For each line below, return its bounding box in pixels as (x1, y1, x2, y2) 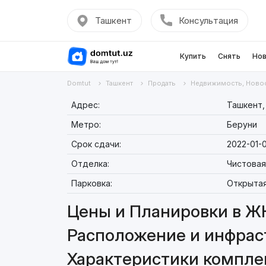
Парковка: (71, 178, 112, 188)
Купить (179, 52, 206, 61)
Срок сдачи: (71, 139, 121, 149)
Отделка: (71, 159, 109, 169)
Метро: (71, 119, 101, 129)
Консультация (178, 15, 238, 26)
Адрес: (71, 100, 100, 110)
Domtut (66, 79, 91, 87)
